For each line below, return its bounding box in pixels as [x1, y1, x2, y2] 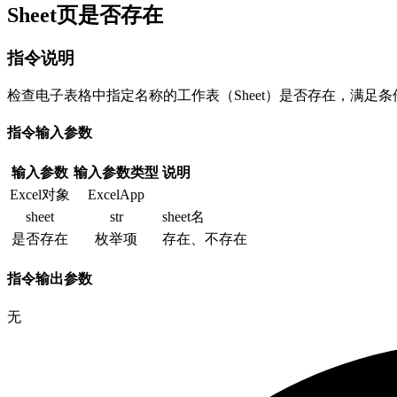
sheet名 [162, 209, 205, 225]
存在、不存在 [162, 231, 247, 247]
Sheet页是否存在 [7, 3, 163, 27]
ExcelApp [88, 187, 144, 203]
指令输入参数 [7, 124, 92, 140]
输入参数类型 [74, 165, 159, 181]
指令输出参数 [7, 271, 92, 287]
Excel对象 [10, 187, 70, 203]
